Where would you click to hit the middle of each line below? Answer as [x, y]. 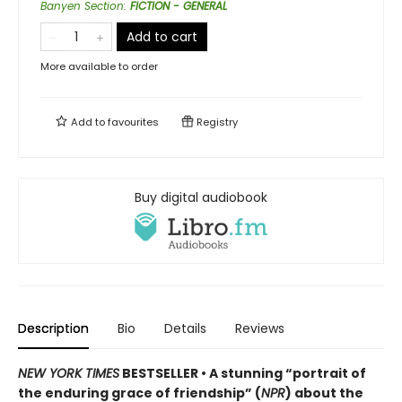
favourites [133, 122]
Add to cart [162, 36]
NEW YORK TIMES [69, 374]
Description [53, 329]
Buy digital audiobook [201, 197]
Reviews [260, 329]
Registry [216, 122]
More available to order [99, 66]
